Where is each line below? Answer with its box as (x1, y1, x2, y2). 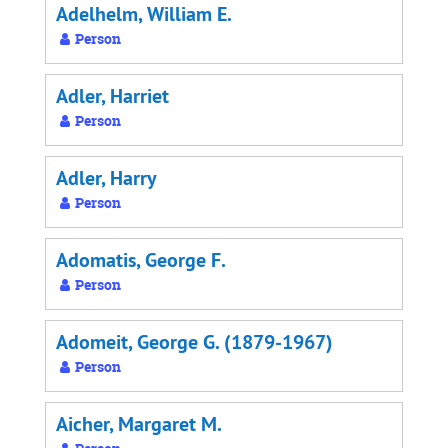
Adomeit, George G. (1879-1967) (56, 329, 333, 356)
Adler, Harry (56, 165, 157, 192)
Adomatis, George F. (56, 247, 226, 274)
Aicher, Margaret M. (56, 411, 222, 438)
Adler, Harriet (56, 83, 169, 110)
